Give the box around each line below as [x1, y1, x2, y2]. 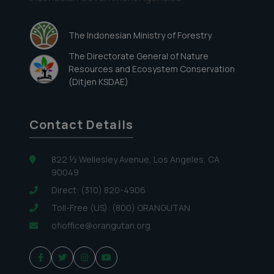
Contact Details [29, 116, 133, 133]
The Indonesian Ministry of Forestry [68, 29, 212, 41]
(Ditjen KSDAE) [68, 76, 128, 88]
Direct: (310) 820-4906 [51, 184, 146, 196]
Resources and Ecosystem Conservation [68, 63, 235, 75]
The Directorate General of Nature [68, 50, 209, 62]
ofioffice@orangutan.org [51, 220, 150, 232]
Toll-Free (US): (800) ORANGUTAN [51, 202, 190, 214]
